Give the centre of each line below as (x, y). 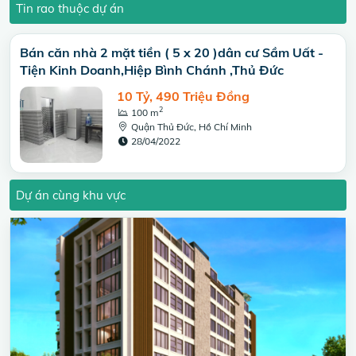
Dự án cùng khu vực (71, 195)
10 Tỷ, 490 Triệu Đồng (183, 96)
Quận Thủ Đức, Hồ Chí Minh (190, 126)
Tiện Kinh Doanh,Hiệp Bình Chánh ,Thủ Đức (152, 70)
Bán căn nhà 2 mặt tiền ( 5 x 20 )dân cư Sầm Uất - (172, 52)
